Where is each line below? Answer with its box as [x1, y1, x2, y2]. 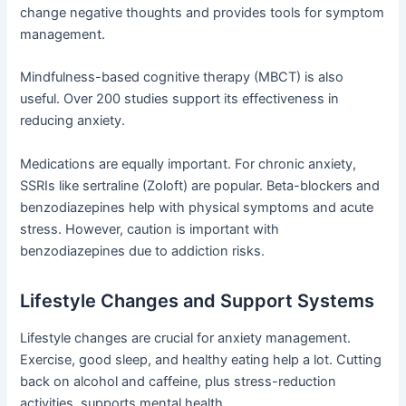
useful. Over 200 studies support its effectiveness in [20, 91, 340, 108]
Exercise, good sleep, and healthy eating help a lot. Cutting [20, 351, 382, 368]
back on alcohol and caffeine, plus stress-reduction [20, 372, 337, 390]
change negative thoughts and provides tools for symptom [20, 5, 385, 22]
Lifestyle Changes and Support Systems [20, 289, 375, 312]
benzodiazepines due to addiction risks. [20, 242, 266, 259]
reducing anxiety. [20, 112, 126, 130]
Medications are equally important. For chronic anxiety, [20, 155, 357, 172]
